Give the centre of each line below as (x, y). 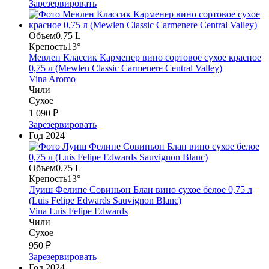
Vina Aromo (52, 79)
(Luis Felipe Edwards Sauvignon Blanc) (105, 200)
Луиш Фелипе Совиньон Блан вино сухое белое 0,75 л (141, 189)
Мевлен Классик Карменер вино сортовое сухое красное (145, 57)
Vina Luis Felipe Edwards (78, 211)
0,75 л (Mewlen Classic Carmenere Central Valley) (125, 68)
